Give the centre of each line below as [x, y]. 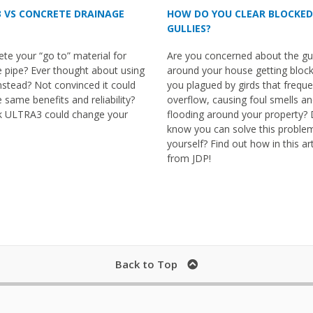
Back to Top [146, 264]
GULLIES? [189, 28]
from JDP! [189, 158]
